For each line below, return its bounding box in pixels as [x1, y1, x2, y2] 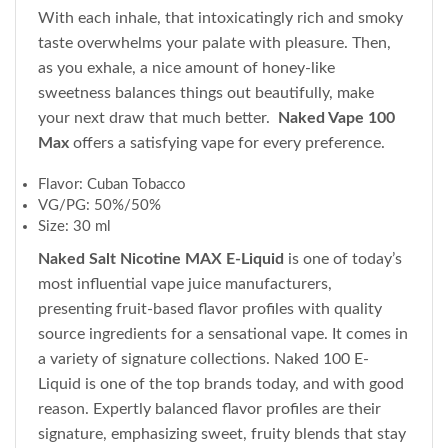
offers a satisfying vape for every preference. [69, 134, 386, 151]
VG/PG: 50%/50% [38, 198, 162, 214]
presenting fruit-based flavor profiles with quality [38, 301, 383, 318]
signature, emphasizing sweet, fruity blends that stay [38, 426, 407, 443]
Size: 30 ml [38, 219, 112, 235]
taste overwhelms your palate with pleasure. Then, [38, 34, 392, 51]
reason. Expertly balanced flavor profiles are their [38, 401, 382, 418]
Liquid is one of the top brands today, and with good [38, 376, 405, 393]
